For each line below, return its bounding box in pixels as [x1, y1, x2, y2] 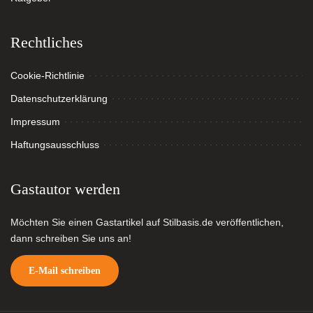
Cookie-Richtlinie [10, 70, 85, 81]
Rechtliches [10, 34, 83, 51]
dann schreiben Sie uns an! [10, 233, 131, 244]
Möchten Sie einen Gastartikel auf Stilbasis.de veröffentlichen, [10, 217, 284, 228]
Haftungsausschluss [10, 139, 99, 150]
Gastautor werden [10, 180, 120, 198]
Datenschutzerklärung [10, 93, 108, 104]
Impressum [10, 116, 60, 127]
